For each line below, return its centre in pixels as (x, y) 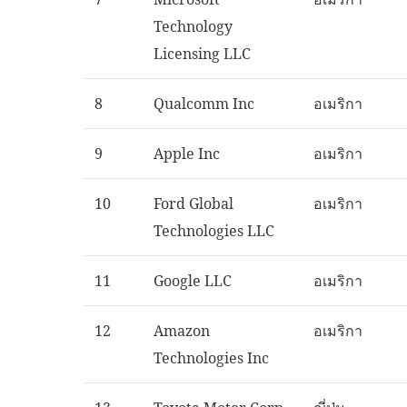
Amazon (182, 331)
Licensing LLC (202, 54)
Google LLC (193, 281)
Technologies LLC (214, 231)
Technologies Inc (211, 358)
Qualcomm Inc (204, 104)
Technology (193, 26)
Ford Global (194, 203)
